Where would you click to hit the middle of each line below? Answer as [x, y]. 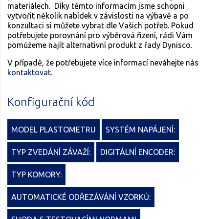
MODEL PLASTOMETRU [54, 129]
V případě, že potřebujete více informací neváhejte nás [103, 63]
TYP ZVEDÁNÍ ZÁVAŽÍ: [51, 152]
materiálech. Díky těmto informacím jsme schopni [96, 6]
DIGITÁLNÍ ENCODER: [138, 152]
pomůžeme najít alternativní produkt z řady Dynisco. [100, 45]
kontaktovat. [30, 73]
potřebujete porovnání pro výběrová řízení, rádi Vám [100, 35]
